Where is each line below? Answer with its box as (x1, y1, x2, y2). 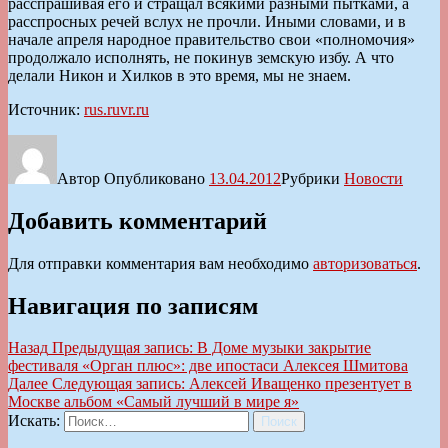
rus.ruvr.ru (84, 100, 149, 118)
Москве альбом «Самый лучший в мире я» (8, 393, 299, 411)
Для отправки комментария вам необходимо (8, 254, 313, 272)
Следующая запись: (52, 375, 185, 393)
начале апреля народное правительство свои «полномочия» (8, 30, 415, 48)
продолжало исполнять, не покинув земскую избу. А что (8, 48, 394, 66)
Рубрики (281, 169, 344, 187)
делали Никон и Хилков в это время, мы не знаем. (8, 66, 351, 84)
